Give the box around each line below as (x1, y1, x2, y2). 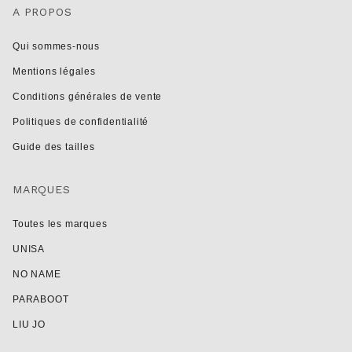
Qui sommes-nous (13, 41, 100, 53)
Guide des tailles (13, 141, 95, 153)
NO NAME (13, 269, 61, 280)
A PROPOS (13, 5, 72, 19)
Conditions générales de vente (13, 91, 163, 103)
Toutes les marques (13, 218, 108, 230)
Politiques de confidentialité (13, 116, 149, 128)
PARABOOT (13, 294, 69, 306)
